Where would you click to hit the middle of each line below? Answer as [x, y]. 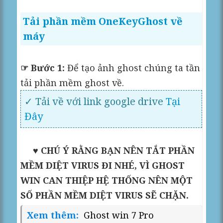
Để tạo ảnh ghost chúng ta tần [133, 67]
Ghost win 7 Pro [119, 215]
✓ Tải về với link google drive [95, 101]
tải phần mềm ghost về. [72, 82]
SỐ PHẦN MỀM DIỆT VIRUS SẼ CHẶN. [105, 195]
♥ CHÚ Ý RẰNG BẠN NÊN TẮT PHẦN [114, 150]
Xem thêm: [54, 215]
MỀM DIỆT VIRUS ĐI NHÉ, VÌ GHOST [103, 165]
